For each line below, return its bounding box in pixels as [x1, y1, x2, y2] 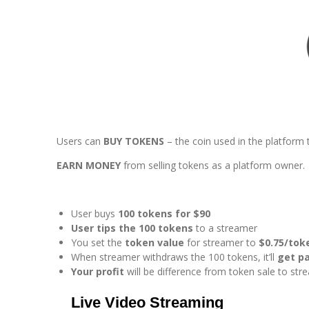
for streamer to [187, 236, 256, 250]
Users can [57, 134, 101, 148]
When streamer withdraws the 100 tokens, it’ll [71, 250, 275, 264]
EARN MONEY [57, 159, 121, 172]
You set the [71, 236, 122, 250]
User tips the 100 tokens [71, 221, 193, 235]
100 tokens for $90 [118, 207, 210, 221]
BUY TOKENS [103, 134, 164, 148]
